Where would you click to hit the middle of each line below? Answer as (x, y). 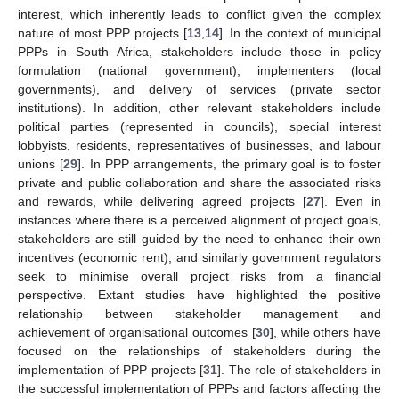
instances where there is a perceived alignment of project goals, (199, 220)
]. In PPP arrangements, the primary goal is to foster (230, 164)
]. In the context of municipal (300, 33)
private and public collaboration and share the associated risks (199, 183)
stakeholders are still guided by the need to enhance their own (199, 239)
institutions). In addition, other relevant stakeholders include (199, 108)
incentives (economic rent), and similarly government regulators (199, 258)
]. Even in (350, 202)
